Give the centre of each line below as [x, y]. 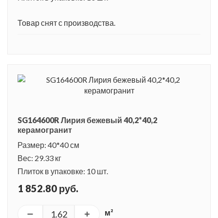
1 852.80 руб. [48, 188]
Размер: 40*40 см [48, 145]
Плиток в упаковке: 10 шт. [63, 171]
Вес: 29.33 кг [39, 158]
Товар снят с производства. [66, 22]
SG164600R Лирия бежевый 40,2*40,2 [87, 120]
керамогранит [45, 129]
